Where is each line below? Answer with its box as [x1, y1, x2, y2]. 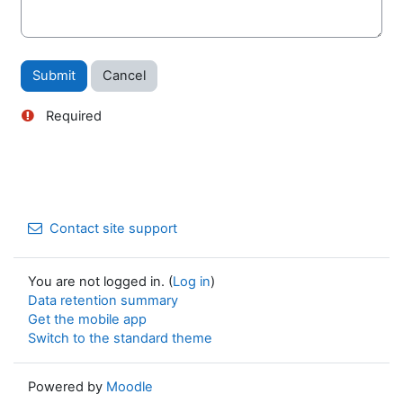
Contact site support [49, 220, 177, 237]
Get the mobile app [28, 311, 147, 328]
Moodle [106, 379, 153, 396]
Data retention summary [28, 292, 178, 309]
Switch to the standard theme [28, 330, 212, 347]
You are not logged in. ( [28, 273, 173, 291]
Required [42, 108, 102, 125]
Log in [173, 273, 210, 291]
